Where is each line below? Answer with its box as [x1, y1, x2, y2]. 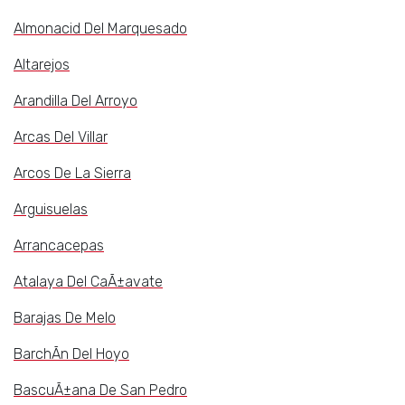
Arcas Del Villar [14, 128, 108, 146]
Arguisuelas [14, 201, 88, 219]
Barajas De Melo [14, 309, 116, 327]
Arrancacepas [14, 237, 104, 255]
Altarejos [14, 56, 70, 74]
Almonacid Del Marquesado [14, 20, 187, 38]
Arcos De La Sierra [14, 165, 131, 183]
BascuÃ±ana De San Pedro [14, 381, 187, 400]
